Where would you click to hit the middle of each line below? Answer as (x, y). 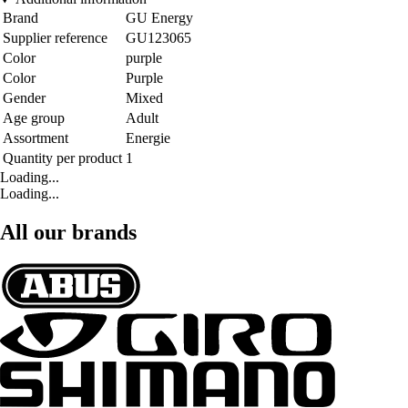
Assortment (36, 138)
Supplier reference (55, 38)
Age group (34, 118)
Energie (148, 138)
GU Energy (159, 18)
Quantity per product (62, 158)
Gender (24, 98)
